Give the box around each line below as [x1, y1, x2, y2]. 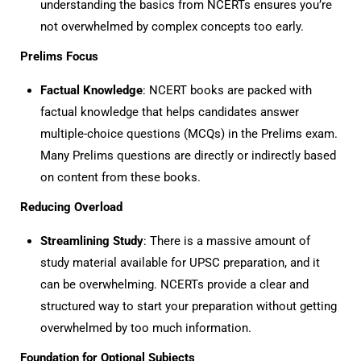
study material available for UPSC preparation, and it [40, 255, 320, 270]
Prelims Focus [20, 49, 98, 64]
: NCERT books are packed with [143, 83, 312, 98]
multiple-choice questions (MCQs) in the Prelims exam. [40, 127, 338, 141]
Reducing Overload [20, 200, 122, 214]
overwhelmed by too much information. [40, 321, 251, 335]
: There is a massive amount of [143, 234, 310, 248]
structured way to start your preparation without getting [40, 299, 337, 313]
